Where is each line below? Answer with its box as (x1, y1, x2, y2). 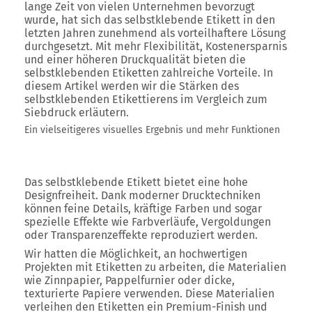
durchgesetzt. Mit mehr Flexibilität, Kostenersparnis (24, 40, 287, 53)
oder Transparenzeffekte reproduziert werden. (24, 228, 258, 242)
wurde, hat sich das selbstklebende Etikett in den (24, 13, 275, 26)
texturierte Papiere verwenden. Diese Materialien (24, 287, 274, 300)
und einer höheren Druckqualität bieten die (24, 53, 246, 66)
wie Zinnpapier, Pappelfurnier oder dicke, (24, 274, 235, 287)
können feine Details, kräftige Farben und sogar (24, 202, 262, 215)
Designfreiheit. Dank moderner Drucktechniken (24, 189, 260, 202)
